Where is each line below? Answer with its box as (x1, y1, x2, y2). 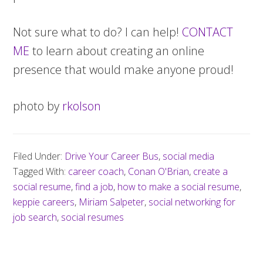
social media (163, 150, 215, 163)
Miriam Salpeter (79, 195, 145, 208)
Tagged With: (13, 165, 69, 178)
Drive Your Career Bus (65, 150, 159, 163)
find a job (75, 180, 114, 193)
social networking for (149, 195, 236, 208)
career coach (68, 165, 124, 178)
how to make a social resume (117, 180, 240, 193)
